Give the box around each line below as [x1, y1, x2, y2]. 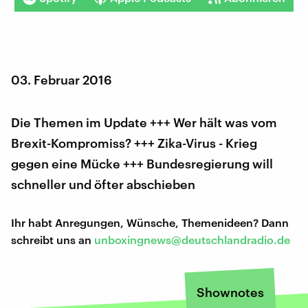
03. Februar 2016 [11, 71, 112, 87]
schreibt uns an [11, 232, 94, 246]
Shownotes [197, 284, 264, 300]
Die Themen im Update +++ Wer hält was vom [11, 114, 277, 130]
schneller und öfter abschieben [11, 176, 195, 192]
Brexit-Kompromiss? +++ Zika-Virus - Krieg [11, 135, 257, 151]
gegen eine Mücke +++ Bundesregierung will [11, 155, 273, 171]
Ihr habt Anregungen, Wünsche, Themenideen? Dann [11, 215, 289, 229]
